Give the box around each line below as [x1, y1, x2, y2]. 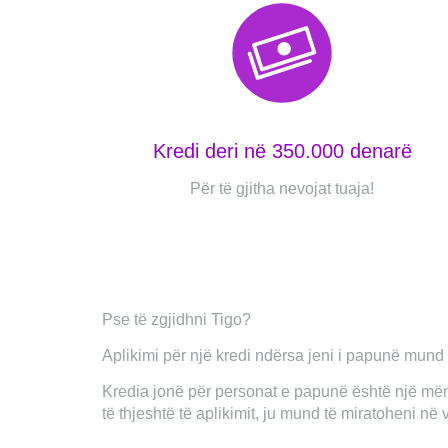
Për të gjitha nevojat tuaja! [190, 180, 374, 197]
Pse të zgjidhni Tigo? [102, 311, 251, 328]
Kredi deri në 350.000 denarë [152, 140, 412, 162]
